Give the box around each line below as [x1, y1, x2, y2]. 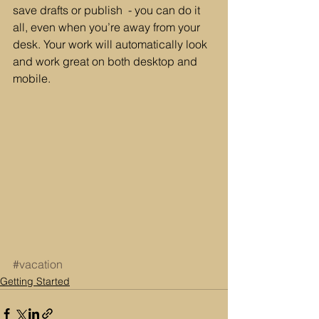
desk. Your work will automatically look [13, 36, 210, 51]
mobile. [13, 70, 51, 85]
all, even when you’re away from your [13, 19, 203, 34]
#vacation [13, 257, 63, 272]
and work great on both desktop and [13, 53, 200, 68]
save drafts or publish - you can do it [13, 2, 203, 17]
